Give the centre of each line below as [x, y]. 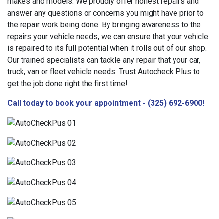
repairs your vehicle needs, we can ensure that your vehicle [108, 36]
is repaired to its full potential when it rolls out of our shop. [107, 48]
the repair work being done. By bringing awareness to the [104, 25]
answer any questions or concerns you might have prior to [106, 13]
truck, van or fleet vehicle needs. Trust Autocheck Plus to [104, 72]
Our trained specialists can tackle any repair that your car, [104, 60]
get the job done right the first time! [67, 83]
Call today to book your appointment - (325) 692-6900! [106, 103]
